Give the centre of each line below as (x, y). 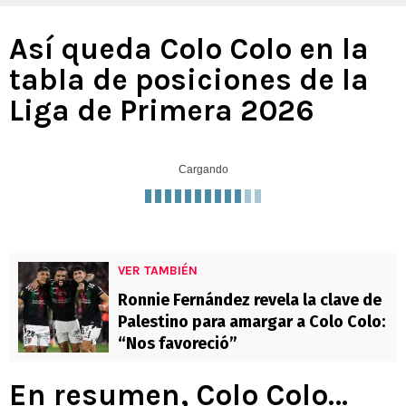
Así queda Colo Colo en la (189, 49)
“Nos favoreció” (178, 344)
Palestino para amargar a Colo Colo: (251, 322)
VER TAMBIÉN (158, 271)
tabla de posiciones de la (189, 80)
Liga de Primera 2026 (162, 111)
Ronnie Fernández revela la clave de (250, 300)
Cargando (203, 170)
